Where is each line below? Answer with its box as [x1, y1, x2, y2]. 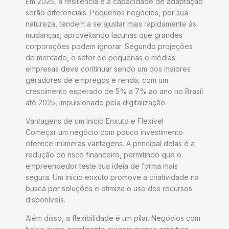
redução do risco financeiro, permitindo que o [26, 150, 181, 159]
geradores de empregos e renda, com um [26, 76, 168, 85]
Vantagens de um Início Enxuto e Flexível [26, 117, 164, 126]
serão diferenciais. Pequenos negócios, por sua [26, 8, 188, 17]
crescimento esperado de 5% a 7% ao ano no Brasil [26, 87, 203, 96]
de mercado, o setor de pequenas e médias [26, 53, 175, 62]
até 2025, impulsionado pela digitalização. [26, 98, 167, 107]
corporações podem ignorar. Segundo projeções [26, 42, 193, 51]
